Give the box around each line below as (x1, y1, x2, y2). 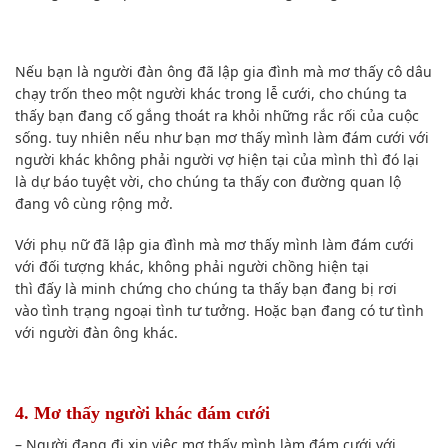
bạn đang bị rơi (288, 278, 397, 298)
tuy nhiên (56, 128, 120, 148)
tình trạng (42, 300, 110, 320)
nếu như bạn (124, 128, 211, 148)
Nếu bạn (15, 62, 73, 82)
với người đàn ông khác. (15, 322, 178, 342)
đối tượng (39, 256, 105, 276)
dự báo (31, 172, 78, 192)
